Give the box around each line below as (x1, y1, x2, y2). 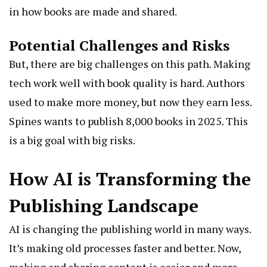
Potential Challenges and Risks (9, 36, 229, 55)
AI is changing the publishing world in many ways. (9, 222, 251, 237)
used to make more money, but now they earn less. (9, 95, 252, 110)
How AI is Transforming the (9, 167, 251, 191)
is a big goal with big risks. (9, 133, 135, 148)
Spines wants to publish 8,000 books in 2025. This (9, 114, 248, 129)
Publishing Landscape (9, 194, 198, 218)
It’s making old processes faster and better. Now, (9, 241, 241, 256)
